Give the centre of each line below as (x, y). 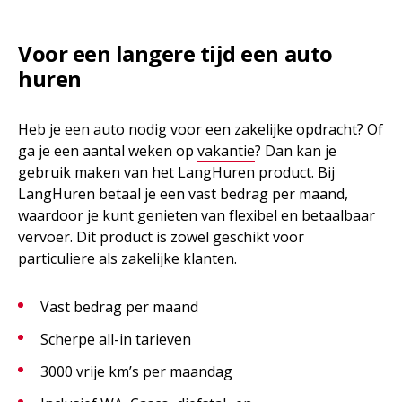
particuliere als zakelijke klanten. (127, 258)
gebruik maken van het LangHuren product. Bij (176, 172)
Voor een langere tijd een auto (175, 53)
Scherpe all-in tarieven (116, 339)
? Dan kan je (296, 151)
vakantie (226, 151)
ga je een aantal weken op (108, 151)
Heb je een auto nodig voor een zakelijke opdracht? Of (201, 129)
